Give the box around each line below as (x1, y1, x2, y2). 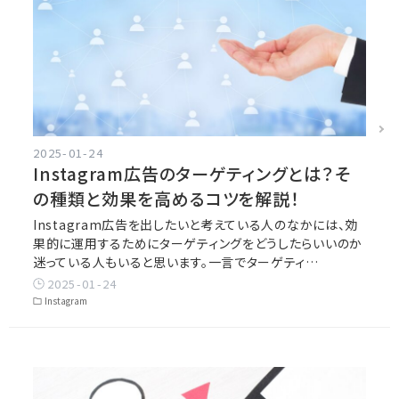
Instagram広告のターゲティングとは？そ (33, 160, 351, 186)
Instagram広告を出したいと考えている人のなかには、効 (33, 215, 359, 233)
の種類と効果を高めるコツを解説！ (33, 185, 300, 211)
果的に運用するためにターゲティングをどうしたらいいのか (33, 233, 362, 252)
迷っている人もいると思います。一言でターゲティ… (33, 252, 319, 271)
